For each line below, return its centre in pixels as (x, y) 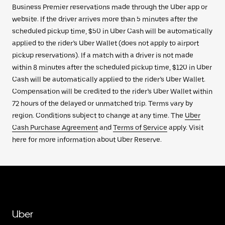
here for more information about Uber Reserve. (87, 139)
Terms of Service (140, 127)
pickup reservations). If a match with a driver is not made (103, 55)
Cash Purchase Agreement (55, 127)
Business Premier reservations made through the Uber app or (110, 7)
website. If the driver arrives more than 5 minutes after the (105, 19)
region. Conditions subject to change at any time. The (98, 115)
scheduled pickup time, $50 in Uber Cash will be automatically (112, 31)
